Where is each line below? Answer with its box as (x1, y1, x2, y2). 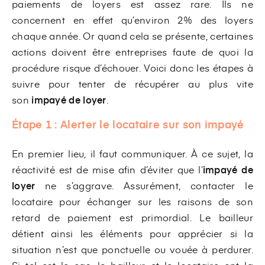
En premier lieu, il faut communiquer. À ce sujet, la (12, 146, 253, 160)
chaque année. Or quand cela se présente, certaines (12, 28, 253, 42)
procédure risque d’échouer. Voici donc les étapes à (12, 60, 253, 74)
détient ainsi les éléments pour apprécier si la (12, 226, 253, 240)
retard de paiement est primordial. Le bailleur (12, 210, 253, 224)
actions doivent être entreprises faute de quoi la (12, 44, 253, 58)
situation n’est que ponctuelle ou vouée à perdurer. (12, 242, 253, 256)
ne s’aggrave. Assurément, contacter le (45, 178, 253, 192)
